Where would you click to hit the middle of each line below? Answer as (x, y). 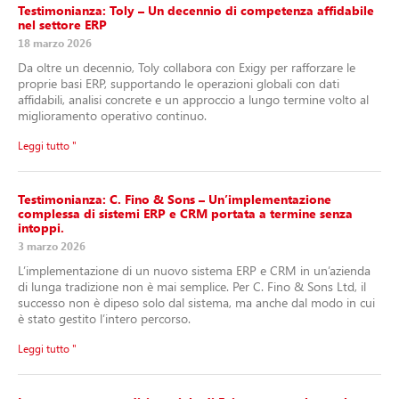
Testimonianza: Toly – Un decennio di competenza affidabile (196, 11)
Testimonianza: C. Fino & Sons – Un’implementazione (175, 199)
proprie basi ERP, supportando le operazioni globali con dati (179, 84)
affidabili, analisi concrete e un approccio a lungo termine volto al (193, 100)
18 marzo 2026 (55, 43)
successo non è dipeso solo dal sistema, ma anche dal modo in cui (196, 303)
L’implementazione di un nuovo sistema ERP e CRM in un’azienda (194, 271)
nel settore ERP (62, 25)
